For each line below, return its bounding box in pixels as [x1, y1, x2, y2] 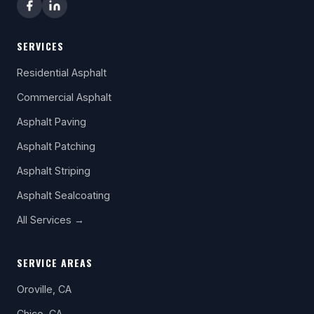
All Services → [17, 213, 84, 226]
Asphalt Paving [17, 115, 86, 128]
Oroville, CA [17, 282, 71, 295]
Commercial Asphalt [17, 90, 111, 103]
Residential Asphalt [17, 66, 107, 78]
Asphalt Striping [17, 164, 90, 177]
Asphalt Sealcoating [17, 189, 110, 201]
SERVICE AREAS [17, 254, 93, 270]
